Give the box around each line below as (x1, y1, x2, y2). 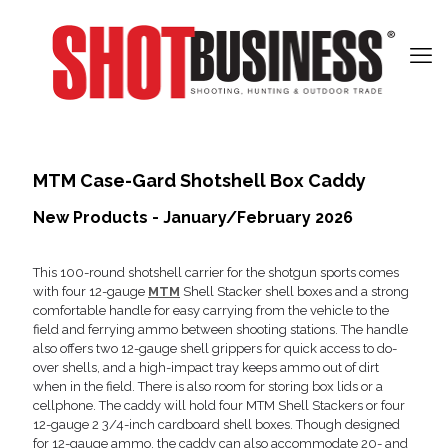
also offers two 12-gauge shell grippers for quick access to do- (33, 341, 397, 356)
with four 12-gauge (33, 284, 148, 299)
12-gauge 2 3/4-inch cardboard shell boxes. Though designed (33, 417, 400, 432)
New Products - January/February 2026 (33, 208, 353, 227)
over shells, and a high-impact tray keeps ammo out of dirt (33, 360, 379, 375)
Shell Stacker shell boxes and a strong (180, 284, 409, 299)
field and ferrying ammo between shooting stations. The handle (33, 322, 408, 337)
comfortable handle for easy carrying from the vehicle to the (33, 303, 389, 318)
